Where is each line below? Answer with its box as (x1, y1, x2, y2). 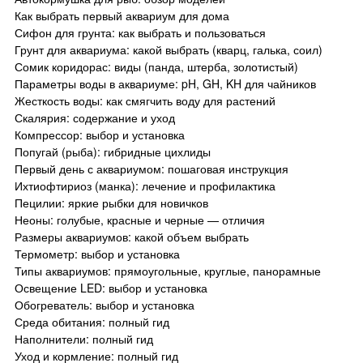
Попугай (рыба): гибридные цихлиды (15, 143, 211, 160)
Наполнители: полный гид (15, 330, 153, 347)
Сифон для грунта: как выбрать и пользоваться (15, 23, 266, 41)
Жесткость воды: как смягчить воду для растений (15, 92, 275, 109)
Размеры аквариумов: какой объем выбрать (15, 228, 249, 245)
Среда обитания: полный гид (15, 313, 169, 330)
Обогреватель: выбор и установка (15, 296, 194, 313)
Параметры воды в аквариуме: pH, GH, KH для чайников (15, 75, 316, 92)
